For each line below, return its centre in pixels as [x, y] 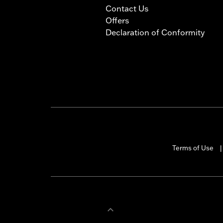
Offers [117, 20]
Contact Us [127, 8]
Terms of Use [193, 148]
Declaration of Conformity [155, 32]
